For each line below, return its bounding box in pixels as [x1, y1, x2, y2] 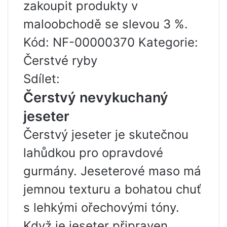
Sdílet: [23, 71, 60, 86]
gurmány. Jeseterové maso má [23, 164, 201, 178]
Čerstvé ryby [23, 53, 97, 68]
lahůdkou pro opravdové [23, 145, 163, 160]
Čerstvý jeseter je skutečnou [23, 127, 188, 142]
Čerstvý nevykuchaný [23, 89, 168, 106]
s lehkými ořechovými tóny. [23, 200, 179, 215]
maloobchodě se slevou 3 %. [23, 17, 188, 31]
